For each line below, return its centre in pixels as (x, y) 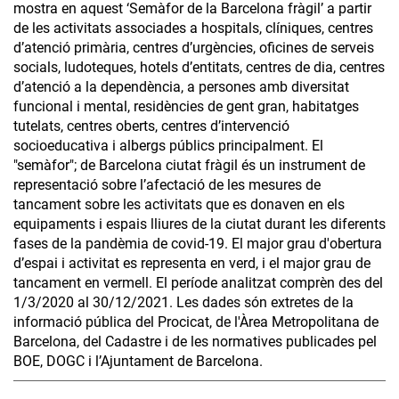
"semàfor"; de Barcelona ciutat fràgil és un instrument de (189, 165)
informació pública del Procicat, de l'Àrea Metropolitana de (196, 322)
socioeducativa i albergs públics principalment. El (168, 145)
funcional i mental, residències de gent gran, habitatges (186, 106)
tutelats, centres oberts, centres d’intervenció (151, 126)
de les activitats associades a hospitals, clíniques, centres (193, 28)
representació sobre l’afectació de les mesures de (167, 184)
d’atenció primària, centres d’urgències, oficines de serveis (194, 47)
